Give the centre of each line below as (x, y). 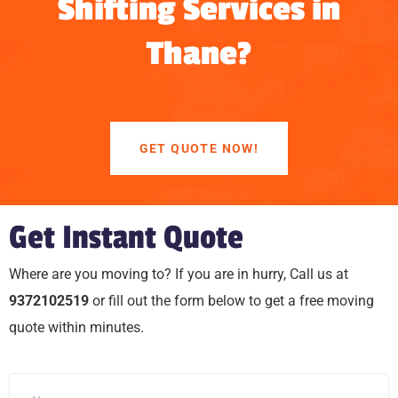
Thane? (199, 54)
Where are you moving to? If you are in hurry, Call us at (179, 274)
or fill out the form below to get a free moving (233, 301)
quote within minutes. (76, 327)
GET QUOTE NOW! (199, 148)
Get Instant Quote (126, 238)
